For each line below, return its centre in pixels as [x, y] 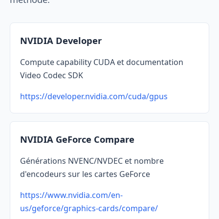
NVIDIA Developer [61, 41]
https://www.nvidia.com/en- [71, 195]
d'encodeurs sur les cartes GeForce [85, 174]
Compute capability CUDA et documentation [102, 62]
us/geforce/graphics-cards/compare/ [89, 208]
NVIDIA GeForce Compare [77, 139]
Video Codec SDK [52, 76]
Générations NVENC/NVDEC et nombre [92, 161]
